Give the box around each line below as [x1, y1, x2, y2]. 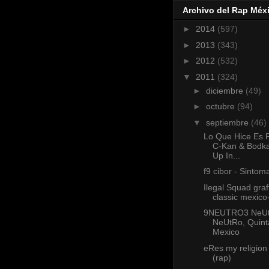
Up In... [212, 150, 240, 160]
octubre [205, 101, 237, 112]
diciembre [205, 85, 246, 95]
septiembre [205, 117, 251, 127]
